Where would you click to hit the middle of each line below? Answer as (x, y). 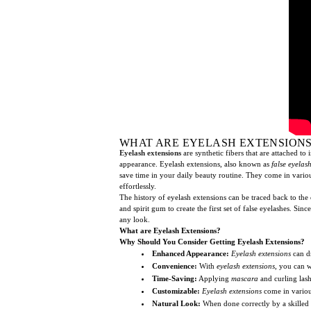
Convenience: (175, 266)
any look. (135, 219)
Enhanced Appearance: (191, 253)
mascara (245, 278)
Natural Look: (176, 303)
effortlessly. (138, 186)
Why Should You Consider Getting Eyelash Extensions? (212, 241)
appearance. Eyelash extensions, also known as (195, 163)
